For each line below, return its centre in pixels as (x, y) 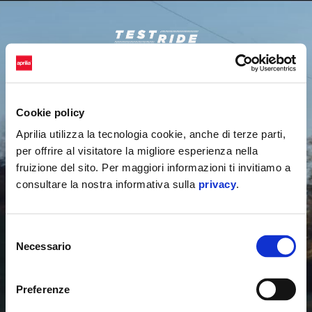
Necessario (44, 246)
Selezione (28, 232)
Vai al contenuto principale (183, 28)
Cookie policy (50, 112)
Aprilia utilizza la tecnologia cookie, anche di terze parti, (151, 134)
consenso (28, 265)
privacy (217, 184)
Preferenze (43, 289)
